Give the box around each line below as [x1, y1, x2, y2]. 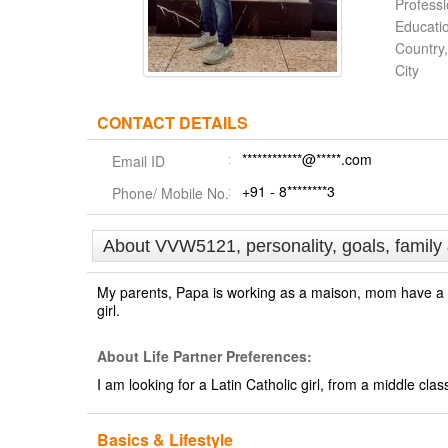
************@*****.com [242, 149, 372, 169]
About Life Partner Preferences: [97, 346, 312, 366]
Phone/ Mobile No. [112, 183, 229, 203]
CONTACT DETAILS [97, 111, 248, 134]
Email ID [112, 151, 165, 171]
